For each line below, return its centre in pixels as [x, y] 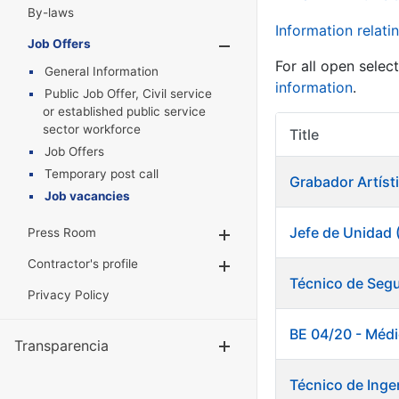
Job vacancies [87, 196]
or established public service [124, 111]
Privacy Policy [69, 295]
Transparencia [61, 346]
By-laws [51, 12]
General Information [102, 71]
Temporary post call [102, 174]
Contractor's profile [83, 264]
